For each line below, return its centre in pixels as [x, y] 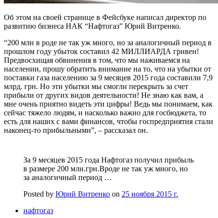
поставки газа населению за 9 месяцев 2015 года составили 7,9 [108, 77]
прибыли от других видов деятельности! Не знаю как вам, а [104, 95]
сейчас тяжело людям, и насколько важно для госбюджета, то [105, 112]
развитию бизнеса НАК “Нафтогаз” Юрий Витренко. [92, 26]
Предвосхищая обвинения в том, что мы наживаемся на [97, 60]
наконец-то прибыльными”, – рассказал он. [76, 130]
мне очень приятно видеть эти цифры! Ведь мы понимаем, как [108, 104]
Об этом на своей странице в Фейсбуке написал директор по [105, 17]
